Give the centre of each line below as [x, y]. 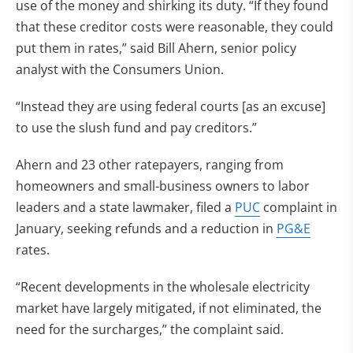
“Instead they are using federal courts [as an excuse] [171, 106]
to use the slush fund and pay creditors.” [136, 128]
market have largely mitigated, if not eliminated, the [169, 308]
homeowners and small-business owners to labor [163, 186]
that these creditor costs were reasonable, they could [175, 27]
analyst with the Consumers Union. [120, 69]
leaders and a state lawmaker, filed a [125, 207]
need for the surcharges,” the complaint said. [150, 329]
